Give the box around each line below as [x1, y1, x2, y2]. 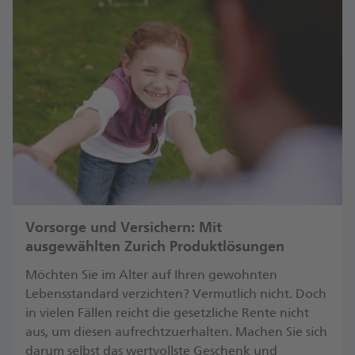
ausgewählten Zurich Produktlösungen [25, 238, 284, 255]
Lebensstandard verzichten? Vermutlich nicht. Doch [25, 286, 326, 301]
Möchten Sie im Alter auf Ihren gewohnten [25, 267, 277, 282]
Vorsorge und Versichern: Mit [25, 219, 222, 236]
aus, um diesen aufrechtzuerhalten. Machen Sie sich [25, 324, 327, 339]
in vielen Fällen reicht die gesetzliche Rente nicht [25, 305, 309, 320]
